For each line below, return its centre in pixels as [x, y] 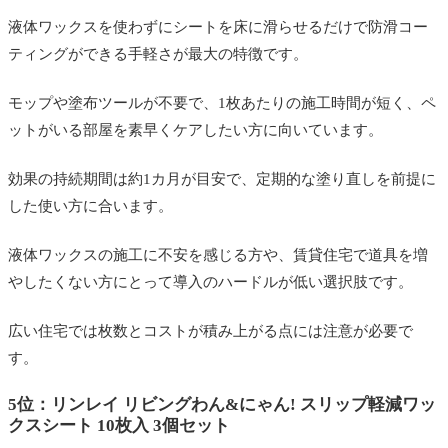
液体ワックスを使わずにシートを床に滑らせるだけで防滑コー [218, 26]
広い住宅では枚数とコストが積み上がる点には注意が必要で [210, 330]
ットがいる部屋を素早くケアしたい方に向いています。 [195, 129]
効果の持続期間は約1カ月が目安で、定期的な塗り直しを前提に [222, 178]
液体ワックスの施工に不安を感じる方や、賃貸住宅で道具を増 [218, 254]
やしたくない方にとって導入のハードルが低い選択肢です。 [210, 281]
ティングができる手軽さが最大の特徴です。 [158, 53]
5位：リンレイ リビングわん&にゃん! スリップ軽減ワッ [222, 404]
